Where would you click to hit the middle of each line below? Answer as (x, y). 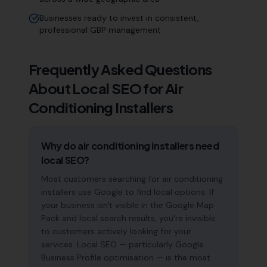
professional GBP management (100, 30)
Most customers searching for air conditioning (132, 179)
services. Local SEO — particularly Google (122, 244)
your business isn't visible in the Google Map (128, 205)
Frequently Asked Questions (120, 69)
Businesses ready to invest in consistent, (119, 18)
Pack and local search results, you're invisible (128, 218)
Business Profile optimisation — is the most (126, 257)
